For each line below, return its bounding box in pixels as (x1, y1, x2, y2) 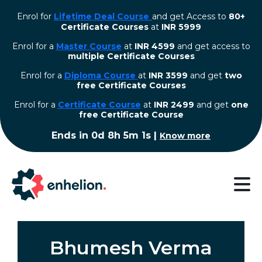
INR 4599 (134, 41, 175, 51)
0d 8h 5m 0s (90, 130, 152, 141)
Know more (161, 130, 212, 141)
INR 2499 (153, 99, 194, 110)
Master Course (56, 41, 122, 51)
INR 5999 (161, 22, 201, 32)
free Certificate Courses (76, 80, 186, 91)
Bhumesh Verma (50, 236, 212, 259)
